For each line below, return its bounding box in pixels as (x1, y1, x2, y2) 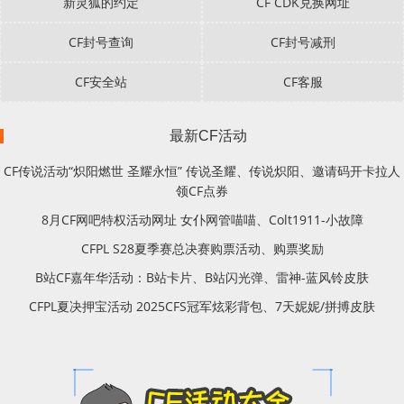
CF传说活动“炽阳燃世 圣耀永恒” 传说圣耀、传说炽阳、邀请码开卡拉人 (4, 162, 400, 180)
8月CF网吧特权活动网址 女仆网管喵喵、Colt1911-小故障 (41, 211, 363, 229)
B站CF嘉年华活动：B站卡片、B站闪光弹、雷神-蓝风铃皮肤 (35, 269, 369, 287)
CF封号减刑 (271, 33, 335, 51)
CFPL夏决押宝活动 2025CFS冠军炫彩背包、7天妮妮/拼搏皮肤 (29, 298, 375, 316)
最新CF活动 (170, 128, 247, 144)
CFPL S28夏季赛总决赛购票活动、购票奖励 (80, 240, 324, 258)
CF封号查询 (69, 33, 133, 51)
